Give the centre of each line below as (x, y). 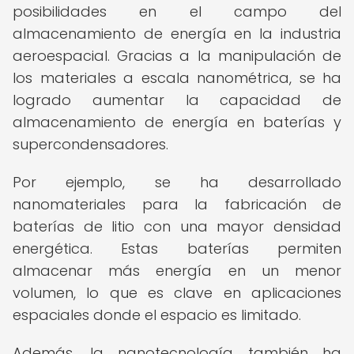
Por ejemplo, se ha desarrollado (177, 182)
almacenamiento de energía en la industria (177, 34)
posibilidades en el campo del (177, 11)
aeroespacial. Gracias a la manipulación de (177, 56)
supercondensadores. (90, 144)
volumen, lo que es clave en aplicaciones (177, 293)
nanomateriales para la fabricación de (177, 204)
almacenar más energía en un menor (177, 271)
